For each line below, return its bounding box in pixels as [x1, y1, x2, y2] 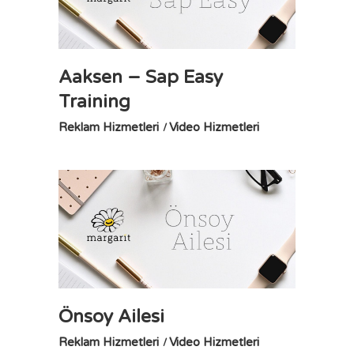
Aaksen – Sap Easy [58, 66, 223, 88]
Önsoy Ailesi [58, 306, 164, 328]
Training [58, 91, 130, 113]
